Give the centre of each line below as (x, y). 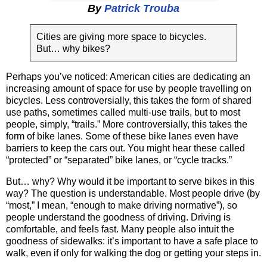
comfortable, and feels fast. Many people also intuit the (120, 229)
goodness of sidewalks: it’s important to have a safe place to (132, 241)
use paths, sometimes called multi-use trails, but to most (123, 113)
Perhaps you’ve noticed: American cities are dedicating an (128, 77)
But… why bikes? (73, 49)
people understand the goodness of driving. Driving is (118, 218)
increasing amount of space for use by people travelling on (129, 89)
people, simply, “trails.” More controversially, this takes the (127, 125)
